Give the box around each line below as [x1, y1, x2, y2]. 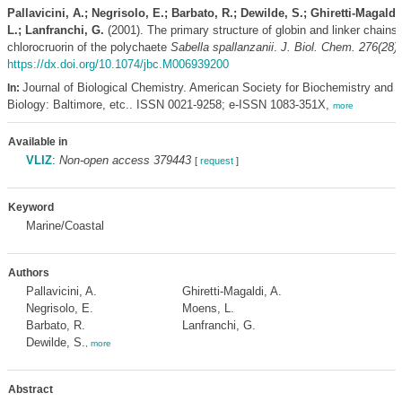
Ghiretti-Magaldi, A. [181, 284, 282, 298]
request [199, 155, 233, 166]
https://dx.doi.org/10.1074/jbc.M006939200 [6, 57, 229, 71]
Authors [7, 267, 49, 279]
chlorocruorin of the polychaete [6, 40, 170, 54]
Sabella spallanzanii [170, 40, 274, 54]
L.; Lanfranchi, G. [6, 23, 104, 37]
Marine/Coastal [25, 219, 104, 232]
